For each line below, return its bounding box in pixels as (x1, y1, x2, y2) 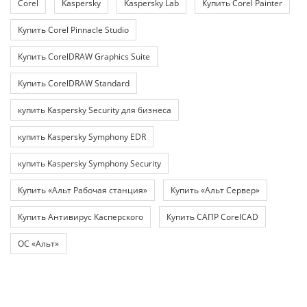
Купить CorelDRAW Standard (18, 77, 130, 89)
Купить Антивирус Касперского (18, 210, 143, 223)
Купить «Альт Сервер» (171, 184, 260, 196)
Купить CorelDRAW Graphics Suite (18, 50, 150, 62)
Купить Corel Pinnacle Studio (18, 23, 129, 36)
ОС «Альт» (18, 237, 59, 249)
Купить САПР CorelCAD (167, 210, 258, 223)
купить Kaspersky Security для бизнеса (18, 103, 171, 116)
